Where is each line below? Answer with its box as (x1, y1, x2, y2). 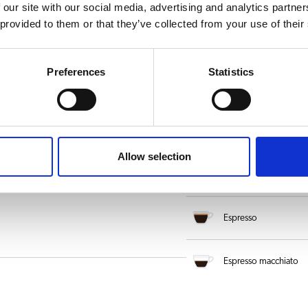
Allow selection (117, 151, 191, 163)
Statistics (208, 66, 254, 78)
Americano (223, 39, 265, 49)
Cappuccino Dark (223, 126, 289, 136)
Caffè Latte (223, 82, 264, 93)
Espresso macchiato (223, 256, 298, 267)
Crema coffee (223, 169, 275, 179)
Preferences (47, 66, 106, 78)
